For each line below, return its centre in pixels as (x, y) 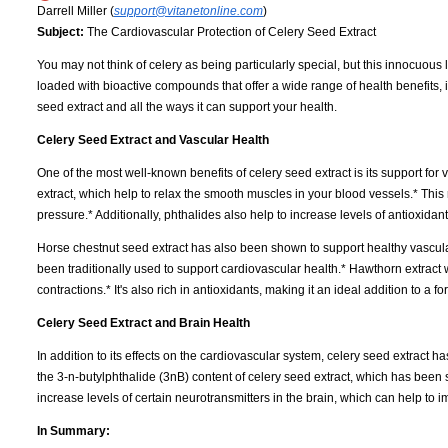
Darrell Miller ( (75, 11)
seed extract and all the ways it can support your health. (187, 107)
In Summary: (73, 431)
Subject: (60, 32)
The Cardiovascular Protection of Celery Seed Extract (230, 32)
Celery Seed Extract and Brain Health (143, 323)
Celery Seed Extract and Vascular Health (153, 140)
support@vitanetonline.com (188, 11)
